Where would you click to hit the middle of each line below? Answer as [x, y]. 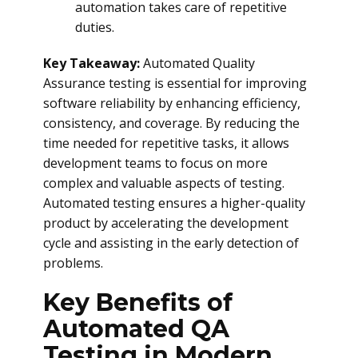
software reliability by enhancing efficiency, [172, 103]
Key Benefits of [138, 302]
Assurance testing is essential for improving [175, 83]
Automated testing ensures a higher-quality [174, 203]
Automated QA [136, 329]
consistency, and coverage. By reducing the [171, 123]
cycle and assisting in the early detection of [171, 243]
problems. [73, 263]
